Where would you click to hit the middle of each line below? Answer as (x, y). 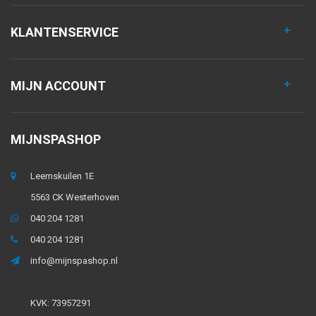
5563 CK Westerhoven (75, 197)
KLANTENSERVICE (65, 32)
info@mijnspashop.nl (74, 261)
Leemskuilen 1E (62, 176)
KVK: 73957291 (61, 303)
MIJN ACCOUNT (58, 86)
